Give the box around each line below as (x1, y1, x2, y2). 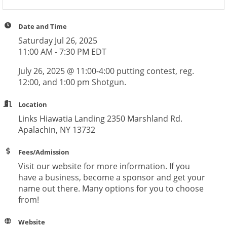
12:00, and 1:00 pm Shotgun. (18, 77, 126, 88)
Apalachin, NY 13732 (18, 124, 95, 135)
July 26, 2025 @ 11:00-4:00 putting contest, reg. (18, 65, 194, 77)
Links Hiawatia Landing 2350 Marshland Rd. (18, 113, 182, 124)
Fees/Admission (18, 147, 69, 157)
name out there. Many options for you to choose (18, 183, 204, 194)
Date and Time (18, 22, 67, 31)
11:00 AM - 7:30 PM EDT (18, 46, 106, 57)
